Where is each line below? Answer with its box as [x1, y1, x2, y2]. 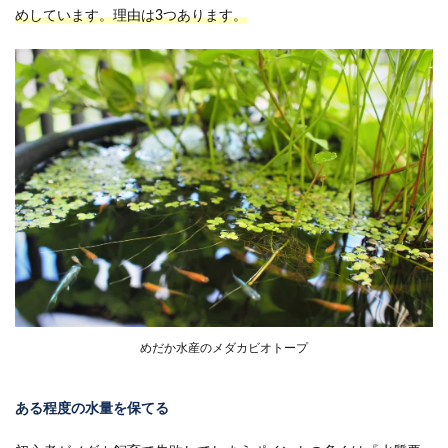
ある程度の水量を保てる [15, 402, 169, 417]
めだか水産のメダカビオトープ [140, 342, 308, 355]
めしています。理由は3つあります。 [15, 8, 247, 23]
